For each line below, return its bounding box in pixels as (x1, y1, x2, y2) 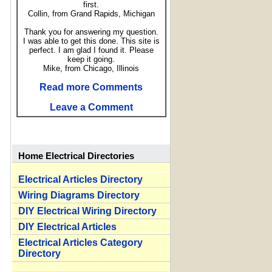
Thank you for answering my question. (24, 27, 158, 36)
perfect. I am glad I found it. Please (29, 46, 154, 55)
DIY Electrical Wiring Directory (18, 206, 157, 217)
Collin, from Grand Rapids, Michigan (27, 9, 155, 18)
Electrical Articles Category (18, 237, 143, 248)
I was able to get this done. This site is (22, 36, 160, 46)
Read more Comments (39, 82, 143, 92)
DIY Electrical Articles (18, 222, 117, 233)
